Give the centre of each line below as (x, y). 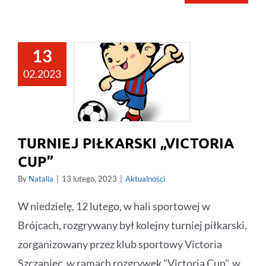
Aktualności (145, 178)
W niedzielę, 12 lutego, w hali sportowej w (114, 206)
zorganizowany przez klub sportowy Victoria (120, 244)
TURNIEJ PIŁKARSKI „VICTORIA (126, 142)
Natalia (41, 178)
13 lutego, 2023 (89, 178)
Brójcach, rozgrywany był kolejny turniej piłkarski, (132, 225)
